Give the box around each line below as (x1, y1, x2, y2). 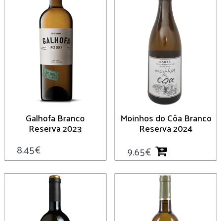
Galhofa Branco (26, 109, 85, 126)
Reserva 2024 (139, 119, 192, 136)
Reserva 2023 (29, 119, 82, 136)
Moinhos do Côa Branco (120, 109, 212, 126)
